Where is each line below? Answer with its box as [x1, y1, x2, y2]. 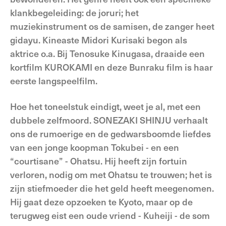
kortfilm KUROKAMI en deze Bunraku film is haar [10, 61, 213, 73]
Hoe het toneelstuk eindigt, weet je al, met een [10, 100, 201, 112]
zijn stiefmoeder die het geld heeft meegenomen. [10, 182, 214, 194]
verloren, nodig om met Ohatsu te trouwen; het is [10, 168, 212, 181]
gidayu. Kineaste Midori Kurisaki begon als [10, 33, 187, 46]
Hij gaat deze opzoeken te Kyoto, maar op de [10, 195, 193, 208]
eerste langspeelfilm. [10, 74, 97, 87]
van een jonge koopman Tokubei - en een [10, 141, 179, 153]
